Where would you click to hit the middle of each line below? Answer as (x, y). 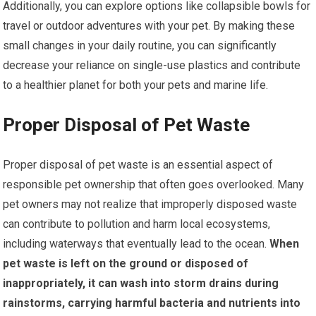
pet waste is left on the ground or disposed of (126, 264)
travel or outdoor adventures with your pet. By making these (149, 26)
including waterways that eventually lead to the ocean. (135, 244)
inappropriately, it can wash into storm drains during (141, 284)
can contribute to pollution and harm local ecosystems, (137, 224)
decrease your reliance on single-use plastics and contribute (152, 66)
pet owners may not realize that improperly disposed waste (150, 205)
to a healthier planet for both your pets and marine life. (136, 85)
